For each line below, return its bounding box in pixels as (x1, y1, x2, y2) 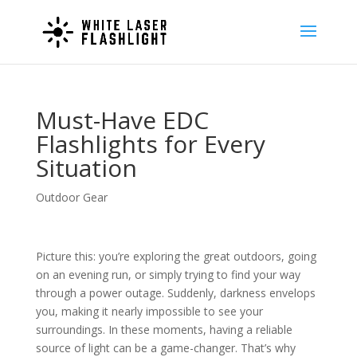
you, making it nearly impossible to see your (35, 304, 263, 319)
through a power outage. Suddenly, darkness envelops (35, 285, 316, 300)
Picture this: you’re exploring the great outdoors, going (35, 249, 316, 264)
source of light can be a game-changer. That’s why (35, 340, 296, 355)
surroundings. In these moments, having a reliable (35, 322, 292, 337)
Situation (35, 151, 137, 184)
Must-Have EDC (35, 104, 209, 136)
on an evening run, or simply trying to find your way (35, 267, 300, 282)
